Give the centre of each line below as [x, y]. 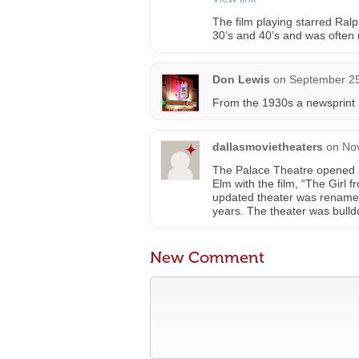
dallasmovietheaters [268, 147]
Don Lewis [241, 79]
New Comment [207, 257]
